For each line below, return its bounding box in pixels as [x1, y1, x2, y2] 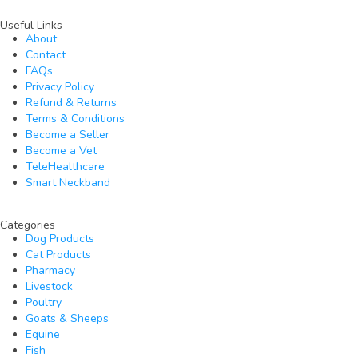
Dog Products [26, 230, 94, 246]
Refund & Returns [26, 94, 117, 110]
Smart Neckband [26, 174, 110, 190]
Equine [26, 326, 60, 342]
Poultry [26, 294, 62, 310]
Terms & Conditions [26, 110, 125, 126]
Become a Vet [26, 142, 97, 158]
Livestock [26, 278, 73, 294]
